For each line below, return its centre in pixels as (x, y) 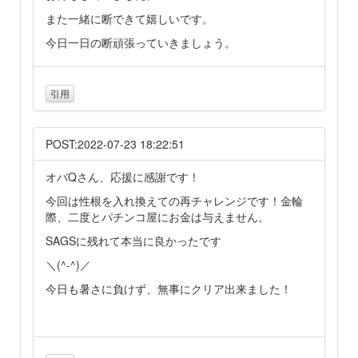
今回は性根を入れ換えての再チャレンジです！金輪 (174, 200)
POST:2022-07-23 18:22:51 (115, 143)
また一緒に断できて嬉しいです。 (129, 19)
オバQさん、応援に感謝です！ (123, 176)
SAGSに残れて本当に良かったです (133, 240)
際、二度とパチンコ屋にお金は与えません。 (157, 216)
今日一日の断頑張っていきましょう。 (141, 43)
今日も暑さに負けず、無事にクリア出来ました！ (169, 288)
